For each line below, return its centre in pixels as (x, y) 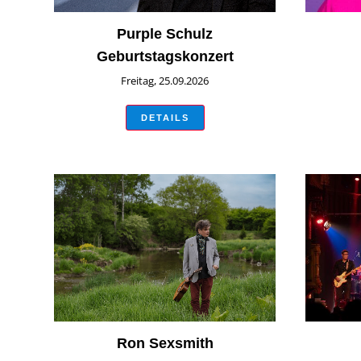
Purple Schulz (165, 33)
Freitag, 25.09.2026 (165, 80)
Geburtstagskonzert (165, 56)
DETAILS (165, 117)
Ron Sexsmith (165, 344)
